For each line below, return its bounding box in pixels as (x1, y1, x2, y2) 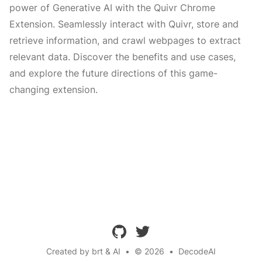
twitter (135, 225, 160, 235)
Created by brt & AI (46, 246, 120, 256)
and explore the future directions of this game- (9, 67, 218, 79)
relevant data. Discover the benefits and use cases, (9, 51, 236, 63)
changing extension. (9, 84, 98, 95)
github (112, 225, 136, 235)
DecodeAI (178, 246, 216, 256)
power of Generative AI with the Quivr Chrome (9, 2, 215, 13)
